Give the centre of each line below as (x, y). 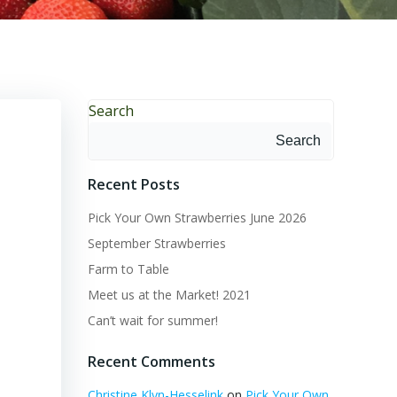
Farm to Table (128, 269)
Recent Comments (152, 362)
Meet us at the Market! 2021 (169, 295)
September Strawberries (157, 244)
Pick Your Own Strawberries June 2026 (197, 218)
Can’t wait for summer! (153, 321)
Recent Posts (134, 185)
